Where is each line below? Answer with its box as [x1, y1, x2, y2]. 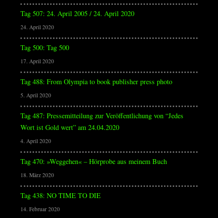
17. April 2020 [20, 57, 54, 65]
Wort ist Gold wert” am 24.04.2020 [20, 123, 119, 132]
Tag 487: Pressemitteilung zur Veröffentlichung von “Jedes [20, 111, 183, 120]
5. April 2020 [20, 91, 51, 99]
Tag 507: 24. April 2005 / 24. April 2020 [20, 9, 134, 18]
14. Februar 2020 [20, 205, 60, 213]
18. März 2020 [20, 171, 54, 179]
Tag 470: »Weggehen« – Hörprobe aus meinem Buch [20, 157, 167, 166]
